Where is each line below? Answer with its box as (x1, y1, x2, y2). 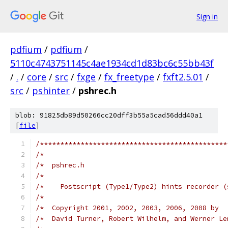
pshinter (32, 84, 70, 97)
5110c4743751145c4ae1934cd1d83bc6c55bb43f (10, 57, 214, 69)
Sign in (196, 11, 218, 21)
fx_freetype (104, 71, 154, 83)
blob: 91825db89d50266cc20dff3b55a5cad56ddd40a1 (15, 111, 203, 120)
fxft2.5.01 (163, 71, 203, 83)
